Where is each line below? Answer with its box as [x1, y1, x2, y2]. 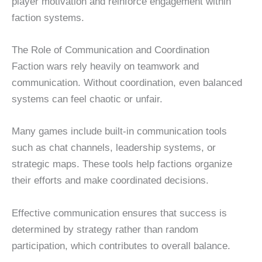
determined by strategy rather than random [12, 223, 198, 235]
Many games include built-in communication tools [12, 126, 227, 137]
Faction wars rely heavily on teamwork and [12, 61, 199, 73]
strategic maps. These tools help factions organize [12, 158, 232, 170]
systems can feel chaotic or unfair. [12, 94, 163, 105]
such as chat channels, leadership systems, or [12, 142, 216, 154]
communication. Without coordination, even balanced [12, 77, 242, 89]
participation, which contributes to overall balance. [12, 240, 230, 251]
